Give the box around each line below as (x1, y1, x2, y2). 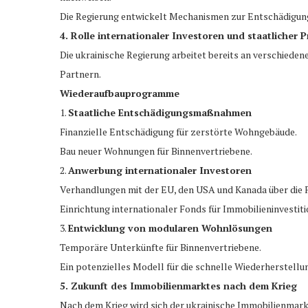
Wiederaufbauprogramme (60, 86, 179, 100)
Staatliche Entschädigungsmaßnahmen (68, 105, 252, 119)
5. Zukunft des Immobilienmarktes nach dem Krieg (60, 278, 297, 292)
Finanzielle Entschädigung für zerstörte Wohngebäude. (60, 124, 297, 138)
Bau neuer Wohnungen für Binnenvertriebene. (60, 144, 252, 157)
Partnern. (60, 67, 101, 80)
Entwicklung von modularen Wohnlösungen (68, 221, 272, 234)
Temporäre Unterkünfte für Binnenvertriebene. (60, 240, 261, 254)
